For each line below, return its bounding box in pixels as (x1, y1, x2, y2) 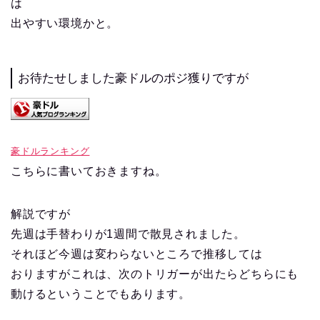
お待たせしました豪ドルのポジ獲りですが (18, 71, 249, 86)
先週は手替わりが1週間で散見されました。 (11, 227, 246, 240)
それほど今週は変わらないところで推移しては (11, 247, 263, 260)
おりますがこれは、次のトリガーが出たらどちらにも (11, 267, 299, 280)
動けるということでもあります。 (11, 287, 191, 300)
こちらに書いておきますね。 (11, 164, 167, 177)
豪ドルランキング (11, 145, 90, 156)
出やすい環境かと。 (11, 17, 119, 30)
